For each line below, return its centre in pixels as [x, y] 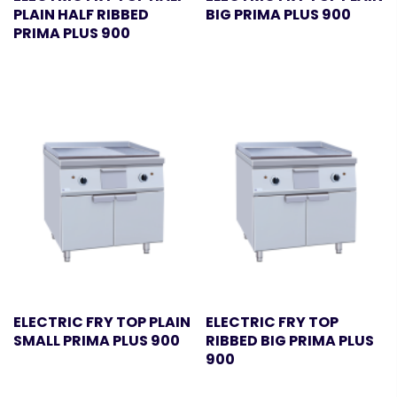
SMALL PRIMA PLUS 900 [97, 340]
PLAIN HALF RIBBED [81, 15]
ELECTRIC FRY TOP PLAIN [102, 322]
